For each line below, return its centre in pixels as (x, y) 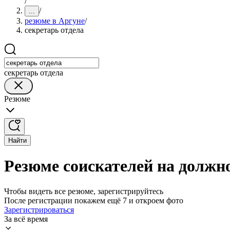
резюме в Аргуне (55, 21)
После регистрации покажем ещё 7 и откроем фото (94, 200)
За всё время (26, 219)
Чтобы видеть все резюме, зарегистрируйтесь (84, 191)
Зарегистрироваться (39, 209)
